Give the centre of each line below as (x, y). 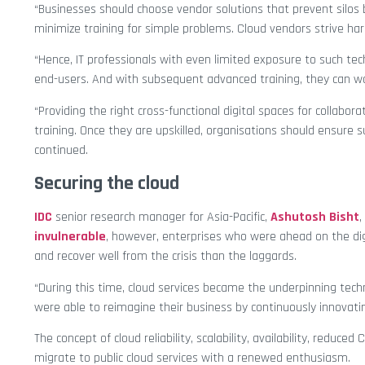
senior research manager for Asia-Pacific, (161, 218)
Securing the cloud (107, 184)
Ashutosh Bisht (315, 218)
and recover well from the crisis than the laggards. (165, 257)
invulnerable (70, 237)
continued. (61, 150)
